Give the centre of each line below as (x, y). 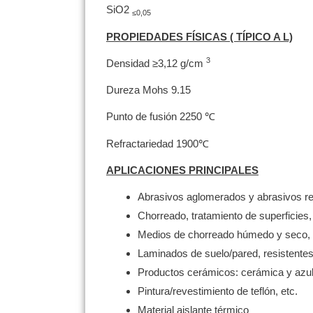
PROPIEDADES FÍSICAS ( (171, 36)
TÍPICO (255, 36)
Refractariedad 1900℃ (158, 143)
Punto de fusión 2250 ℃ (161, 117)
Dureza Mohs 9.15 (148, 90)
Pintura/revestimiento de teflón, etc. (218, 291)
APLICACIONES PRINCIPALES (182, 170)
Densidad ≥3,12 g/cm (156, 63)
